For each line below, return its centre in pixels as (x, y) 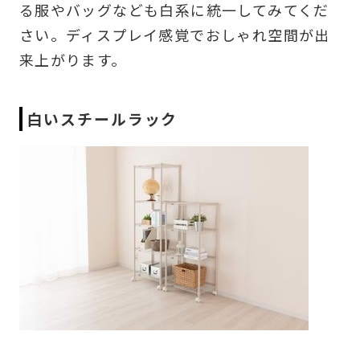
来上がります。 (73, 59)
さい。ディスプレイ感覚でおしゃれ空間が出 (174, 34)
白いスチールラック (102, 118)
